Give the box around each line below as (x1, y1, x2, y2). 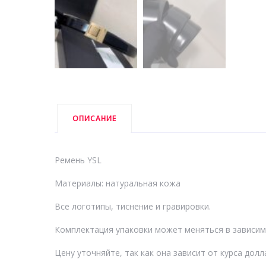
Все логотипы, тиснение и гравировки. (54, 201, 211, 213)
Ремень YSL (54, 154, 102, 166)
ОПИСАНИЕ (72, 113, 116, 124)
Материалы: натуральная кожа (54, 178, 180, 189)
